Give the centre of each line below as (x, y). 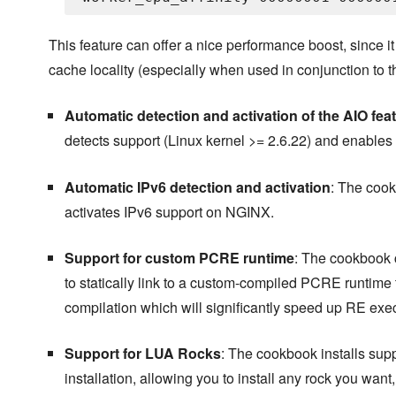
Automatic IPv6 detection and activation (197, 187)
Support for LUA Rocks (142, 354)
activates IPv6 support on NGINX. (169, 212)
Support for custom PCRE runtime (179, 258)
